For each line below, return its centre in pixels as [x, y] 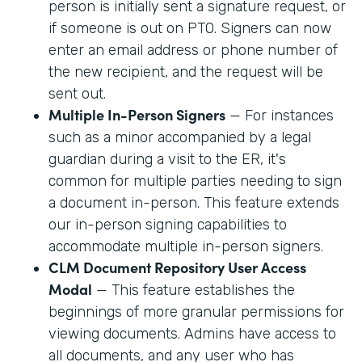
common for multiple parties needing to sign [195, 181]
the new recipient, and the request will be [186, 72]
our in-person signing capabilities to [168, 224]
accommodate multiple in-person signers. [188, 246]
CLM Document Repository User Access [177, 267]
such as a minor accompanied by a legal [180, 137]
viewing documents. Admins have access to [192, 333]
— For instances [280, 115]
